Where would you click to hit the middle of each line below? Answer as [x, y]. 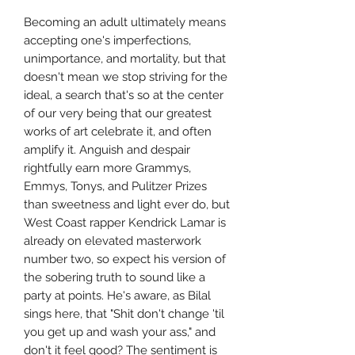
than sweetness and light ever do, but [127, 205]
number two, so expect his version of [125, 260]
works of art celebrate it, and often [118, 132]
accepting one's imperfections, [107, 41]
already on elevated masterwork [113, 241]
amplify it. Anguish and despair [107, 150]
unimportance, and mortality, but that [125, 59]
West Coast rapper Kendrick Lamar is [125, 223]
